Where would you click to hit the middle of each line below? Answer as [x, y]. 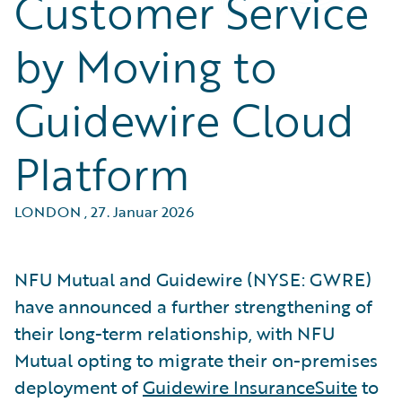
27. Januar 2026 [142, 212]
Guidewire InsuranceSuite [250, 387]
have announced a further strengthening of [193, 306]
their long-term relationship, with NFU [175, 333]
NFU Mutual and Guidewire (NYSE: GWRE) [193, 279]
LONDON [48, 212]
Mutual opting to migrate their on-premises [196, 360]
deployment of [79, 387]
